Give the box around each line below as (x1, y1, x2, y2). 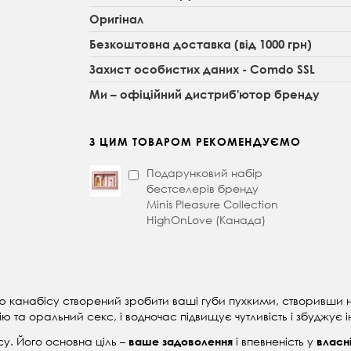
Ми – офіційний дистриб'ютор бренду (89, 87, 320, 102)
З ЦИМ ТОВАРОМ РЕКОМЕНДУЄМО (89, 135, 302, 149)
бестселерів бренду (147, 181, 259, 197)
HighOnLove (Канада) (147, 212, 266, 228)
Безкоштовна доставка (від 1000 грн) (89, 37, 313, 52)
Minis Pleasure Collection (147, 197, 279, 212)
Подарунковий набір (147, 165, 263, 181)
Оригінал (89, 12, 144, 27)
